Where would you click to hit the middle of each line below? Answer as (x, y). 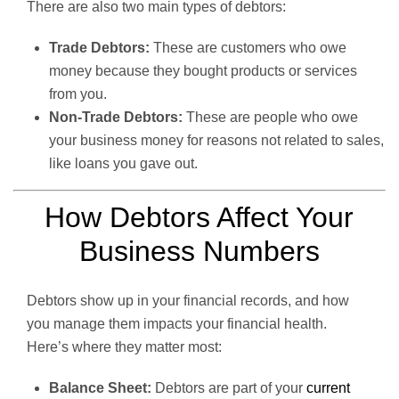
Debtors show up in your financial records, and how (188, 300)
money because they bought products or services (203, 70)
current (328, 387)
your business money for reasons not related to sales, (216, 140)
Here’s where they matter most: (124, 346)
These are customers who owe (248, 47)
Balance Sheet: (100, 387)
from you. (78, 94)
